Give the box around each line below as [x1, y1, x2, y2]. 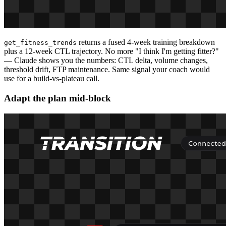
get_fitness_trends [4, 39, 77, 47]
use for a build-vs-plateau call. [4, 74, 99, 83]
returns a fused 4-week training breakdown [77, 38, 215, 47]
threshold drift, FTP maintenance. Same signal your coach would [4, 65, 210, 74]
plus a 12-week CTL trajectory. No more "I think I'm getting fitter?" [4, 47, 219, 56]
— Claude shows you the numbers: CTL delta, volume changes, [4, 56, 208, 65]
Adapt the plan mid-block [4, 93, 111, 104]
